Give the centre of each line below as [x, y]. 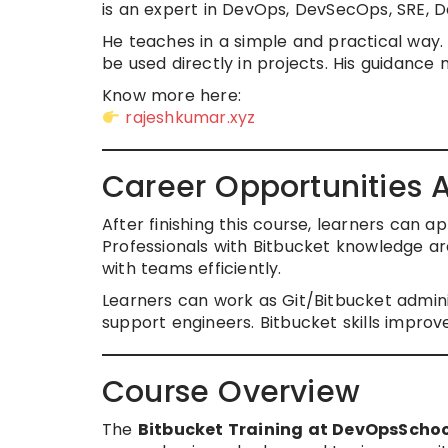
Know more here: [171, 95]
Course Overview [231, 392]
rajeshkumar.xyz [190, 117]
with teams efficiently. [192, 268]
